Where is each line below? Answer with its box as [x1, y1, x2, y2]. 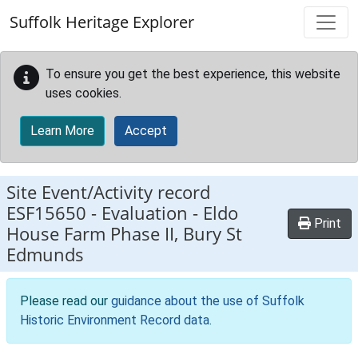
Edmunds [6, 242, 84, 267]
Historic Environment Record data [20, 312, 209, 328]
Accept [125, 123, 167, 138]
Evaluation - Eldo [101, 201, 238, 225]
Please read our [20, 293, 111, 308]
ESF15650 [6, 201, 86, 225]
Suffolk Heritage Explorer [10, 11, 194, 33]
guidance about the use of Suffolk [111, 293, 304, 308]
